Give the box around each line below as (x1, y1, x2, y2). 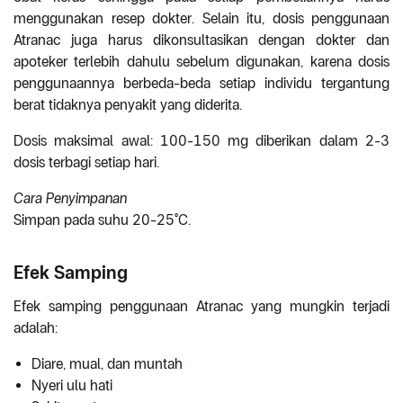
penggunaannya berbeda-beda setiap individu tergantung (13, 75, 390, 93)
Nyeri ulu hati (31, 377, 112, 395)
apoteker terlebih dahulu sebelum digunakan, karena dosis (13, 53, 390, 71)
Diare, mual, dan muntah (31, 355, 183, 373)
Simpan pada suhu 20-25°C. (13, 211, 191, 229)
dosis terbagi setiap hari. (13, 154, 159, 172)
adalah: (13, 319, 58, 337)
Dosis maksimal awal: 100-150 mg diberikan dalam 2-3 (13, 132, 390, 150)
